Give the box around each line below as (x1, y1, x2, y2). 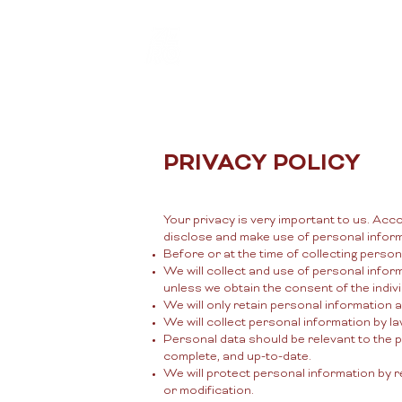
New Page (295, 39, 363, 57)
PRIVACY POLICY (163, 149, 361, 180)
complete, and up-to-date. (163, 349, 311, 365)
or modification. (163, 383, 254, 399)
